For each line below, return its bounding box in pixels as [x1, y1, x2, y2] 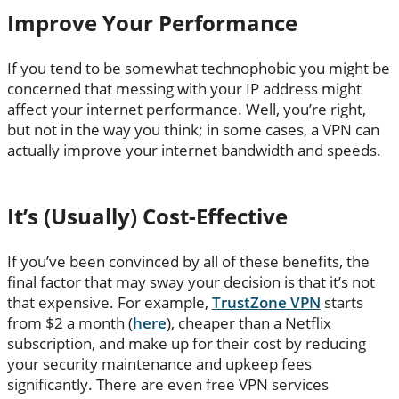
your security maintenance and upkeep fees [6, 353, 312, 374]
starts [320, 291, 363, 313]
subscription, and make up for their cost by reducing [6, 332, 366, 354]
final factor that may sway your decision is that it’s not [6, 271, 375, 292]
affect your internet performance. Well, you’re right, [6, 98, 366, 119]
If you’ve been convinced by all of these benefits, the [6, 250, 370, 272]
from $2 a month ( [6, 312, 133, 333]
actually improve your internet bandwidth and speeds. [6, 139, 381, 160]
